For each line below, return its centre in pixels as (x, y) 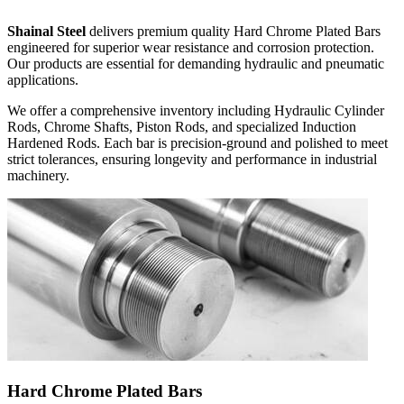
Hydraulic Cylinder (329, 111)
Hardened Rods (52, 143)
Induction (329, 127)
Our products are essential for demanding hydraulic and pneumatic (196, 64)
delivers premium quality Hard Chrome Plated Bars (233, 32)
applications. (43, 80)
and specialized (255, 127)
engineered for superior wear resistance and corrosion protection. (191, 48)
